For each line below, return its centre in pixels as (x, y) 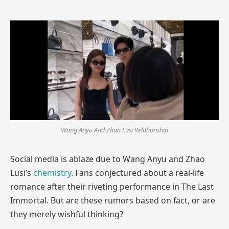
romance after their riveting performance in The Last (112, 187)
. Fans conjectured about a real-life (138, 173)
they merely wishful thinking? (67, 214)
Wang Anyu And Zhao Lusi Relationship (114, 130)
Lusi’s (22, 173)
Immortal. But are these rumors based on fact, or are (113, 201)
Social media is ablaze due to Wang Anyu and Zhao (108, 159)
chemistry (52, 173)
